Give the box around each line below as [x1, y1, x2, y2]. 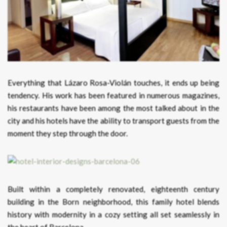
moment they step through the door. [8, 128, 128, 138]
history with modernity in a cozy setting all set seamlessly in [8, 209, 219, 219]
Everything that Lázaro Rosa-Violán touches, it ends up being [8, 78, 219, 87]
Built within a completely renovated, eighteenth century [8, 184, 219, 194]
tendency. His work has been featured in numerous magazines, [8, 90, 219, 100]
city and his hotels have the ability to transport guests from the [8, 116, 219, 125]
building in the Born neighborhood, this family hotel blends [8, 197, 219, 206]
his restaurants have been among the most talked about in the [8, 103, 219, 112]
